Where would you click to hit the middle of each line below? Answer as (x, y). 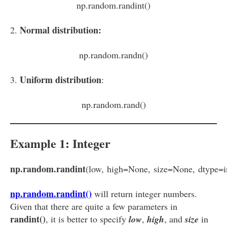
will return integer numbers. (144, 193)
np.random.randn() (113, 55)
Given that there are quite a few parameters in (94, 206)
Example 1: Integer (60, 143)
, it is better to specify (87, 219)
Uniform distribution (61, 80)
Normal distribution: (61, 30)
